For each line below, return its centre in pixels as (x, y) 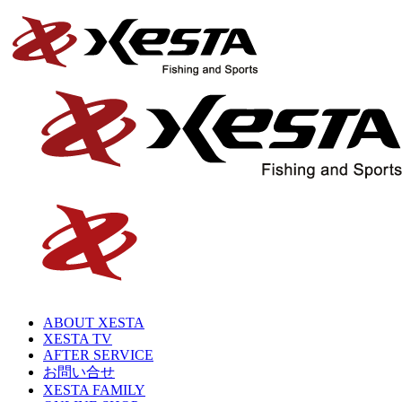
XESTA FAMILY (94, 390)
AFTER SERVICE (98, 355)
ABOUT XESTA (94, 323)
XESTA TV (78, 339)
